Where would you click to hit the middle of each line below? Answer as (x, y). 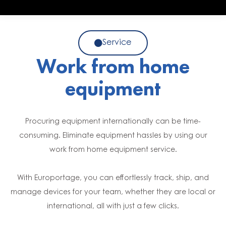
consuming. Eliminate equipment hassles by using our (113, 136)
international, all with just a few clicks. (113, 207)
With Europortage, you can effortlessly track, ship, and (113, 179)
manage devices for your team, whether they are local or (113, 193)
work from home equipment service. (113, 150)
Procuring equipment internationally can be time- (113, 122)
